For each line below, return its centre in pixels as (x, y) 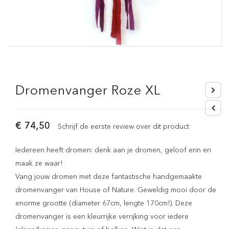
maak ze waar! (39, 164)
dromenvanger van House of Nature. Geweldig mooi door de (116, 190)
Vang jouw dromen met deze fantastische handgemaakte (109, 177)
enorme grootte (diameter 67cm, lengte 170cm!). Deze (104, 203)
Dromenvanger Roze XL (88, 91)
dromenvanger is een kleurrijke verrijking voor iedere (102, 217)
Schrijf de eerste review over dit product (123, 127)
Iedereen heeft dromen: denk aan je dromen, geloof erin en (113, 150)
